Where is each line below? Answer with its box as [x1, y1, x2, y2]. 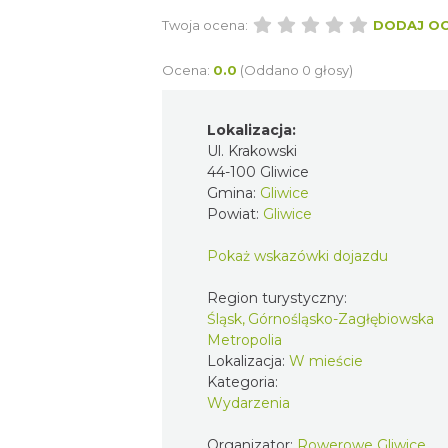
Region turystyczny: [207, 288, 351, 307]
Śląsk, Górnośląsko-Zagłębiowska [207, 309, 434, 328]
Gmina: [207, 183, 260, 202]
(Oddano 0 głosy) [240, 61, 353, 78]
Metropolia [207, 330, 282, 349]
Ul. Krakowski [207, 141, 297, 160]
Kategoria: [207, 372, 282, 391]
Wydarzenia [207, 393, 290, 412]
